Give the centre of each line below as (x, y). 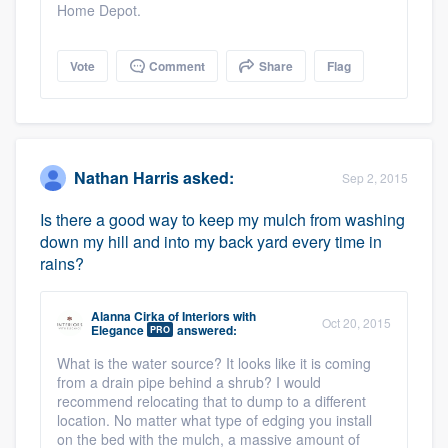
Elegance (117, 329)
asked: (206, 178)
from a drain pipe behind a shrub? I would (189, 381)
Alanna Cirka (128, 315)
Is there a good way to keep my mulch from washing (222, 219)
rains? (62, 263)
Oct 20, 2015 (356, 322)
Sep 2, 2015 (375, 177)
